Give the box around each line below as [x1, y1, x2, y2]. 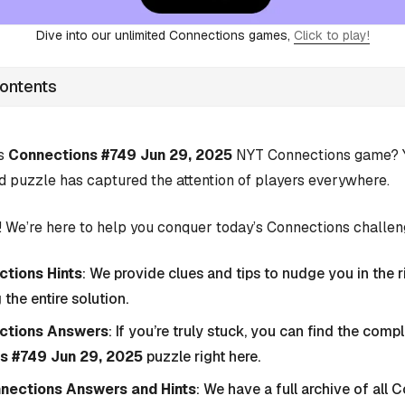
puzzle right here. [143, 347, 260, 367]
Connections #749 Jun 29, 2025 [8, 145, 232, 165]
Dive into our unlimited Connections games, [35, 26, 294, 43]
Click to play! [293, 26, 370, 43]
